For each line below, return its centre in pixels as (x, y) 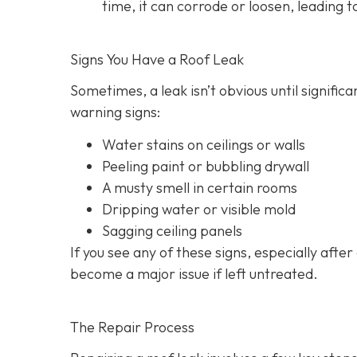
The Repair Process (132, 327)
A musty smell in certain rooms (200, 187)
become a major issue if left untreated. (194, 273)
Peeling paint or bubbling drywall (206, 166)
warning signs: (115, 112)
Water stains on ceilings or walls (204, 144)
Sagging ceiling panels (172, 230)
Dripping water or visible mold (199, 209)
